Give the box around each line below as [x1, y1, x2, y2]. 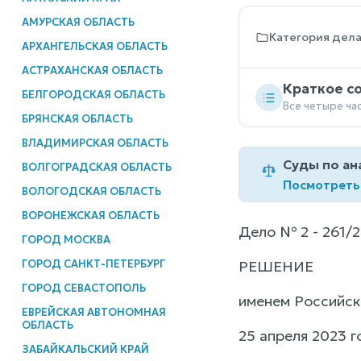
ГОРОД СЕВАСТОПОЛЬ [21, 280, 146, 295]
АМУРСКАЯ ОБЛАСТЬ [21, 15, 135, 29]
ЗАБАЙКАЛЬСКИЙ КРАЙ [21, 342, 149, 356]
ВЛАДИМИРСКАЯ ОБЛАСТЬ [21, 135, 168, 150]
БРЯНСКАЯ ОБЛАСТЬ [21, 111, 133, 126]
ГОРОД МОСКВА [21, 232, 110, 247]
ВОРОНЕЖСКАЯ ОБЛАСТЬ [21, 208, 160, 222]
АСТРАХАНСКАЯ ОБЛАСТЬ [21, 63, 163, 77]
